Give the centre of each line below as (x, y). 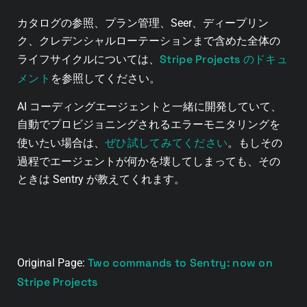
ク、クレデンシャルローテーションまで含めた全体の (149, 40)
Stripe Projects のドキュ (224, 59)
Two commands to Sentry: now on (181, 263)
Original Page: (52, 263)
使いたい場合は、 (61, 143)
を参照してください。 (105, 78)
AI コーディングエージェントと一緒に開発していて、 (149, 107)
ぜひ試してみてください (167, 143)
